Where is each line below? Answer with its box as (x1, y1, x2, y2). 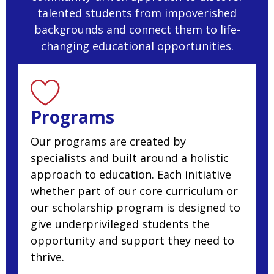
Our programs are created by (31, 134, 186, 149)
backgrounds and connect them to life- (34, 22, 240, 37)
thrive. (31, 250, 64, 265)
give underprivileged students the (31, 217, 210, 232)
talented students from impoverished (37, 6, 237, 21)
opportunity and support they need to (31, 233, 234, 248)
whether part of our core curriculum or (31, 183, 238, 199)
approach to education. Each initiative (31, 167, 231, 182)
